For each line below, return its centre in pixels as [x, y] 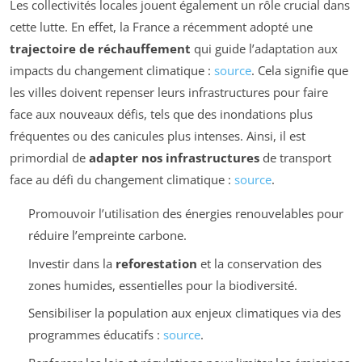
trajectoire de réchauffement [100, 49]
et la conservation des [259, 263]
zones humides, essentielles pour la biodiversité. [162, 285]
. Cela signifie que [300, 71]
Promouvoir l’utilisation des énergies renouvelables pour [185, 214]
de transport [295, 158]
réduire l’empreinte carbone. [107, 236]
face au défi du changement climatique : [122, 180]
